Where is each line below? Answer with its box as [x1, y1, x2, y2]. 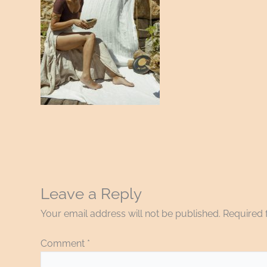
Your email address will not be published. [41, 208, 221, 220]
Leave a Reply [41, 185, 142, 203]
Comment [41, 238, 87, 250]
